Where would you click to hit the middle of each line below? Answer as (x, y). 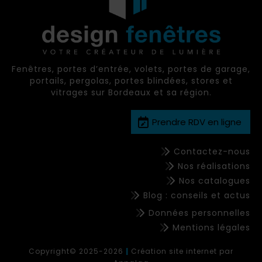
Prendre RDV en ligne (197, 122)
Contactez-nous (212, 151)
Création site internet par (182, 251)
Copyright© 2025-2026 (76, 251)
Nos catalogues (215, 181)
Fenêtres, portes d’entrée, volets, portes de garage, (131, 69)
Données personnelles (199, 213)
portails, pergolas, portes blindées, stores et (131, 81)
